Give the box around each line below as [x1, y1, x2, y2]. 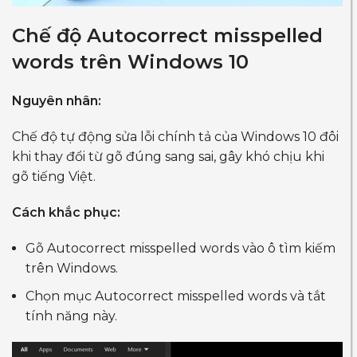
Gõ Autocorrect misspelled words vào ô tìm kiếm [25, 241, 335, 256]
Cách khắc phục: [12, 205, 120, 220]
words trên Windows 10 [12, 50, 249, 73]
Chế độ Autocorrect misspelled [12, 24, 323, 47]
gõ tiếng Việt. [12, 169, 96, 184]
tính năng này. [25, 308, 117, 324]
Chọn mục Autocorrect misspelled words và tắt [25, 288, 326, 304]
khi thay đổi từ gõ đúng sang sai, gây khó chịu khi [12, 149, 324, 164]
